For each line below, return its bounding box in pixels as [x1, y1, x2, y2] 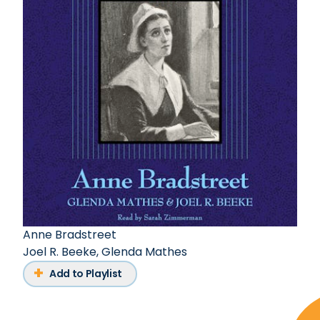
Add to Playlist [49, 266, 122, 281]
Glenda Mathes [101, 244, 187, 261]
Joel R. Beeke [23, 244, 96, 261]
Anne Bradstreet [23, 226, 116, 244]
